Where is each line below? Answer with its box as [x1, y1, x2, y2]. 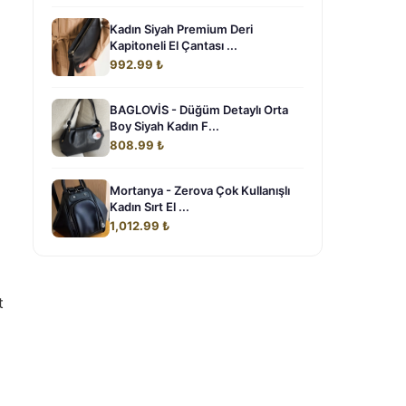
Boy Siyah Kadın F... [110, 119, 219, 133]
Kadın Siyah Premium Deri [110, 22, 253, 36]
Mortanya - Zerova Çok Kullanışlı [110, 183, 290, 198]
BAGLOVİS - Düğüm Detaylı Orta [110, 102, 288, 117]
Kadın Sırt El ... [110, 199, 189, 214]
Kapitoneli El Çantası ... [110, 38, 237, 53]
